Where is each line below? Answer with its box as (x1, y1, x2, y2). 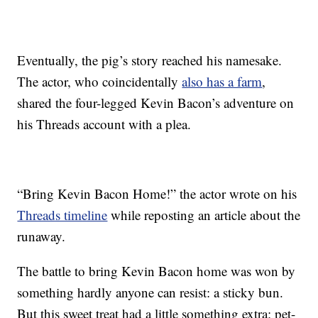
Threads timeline (17, 206, 108, 224)
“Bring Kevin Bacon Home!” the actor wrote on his (17, 185, 297, 203)
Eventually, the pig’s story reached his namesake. (17, 51, 283, 70)
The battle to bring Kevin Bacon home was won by (17, 262, 296, 280)
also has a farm (182, 72, 263, 91)
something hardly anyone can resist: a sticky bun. (17, 283, 284, 302)
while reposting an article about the (107, 206, 301, 224)
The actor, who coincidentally (17, 72, 182, 91)
